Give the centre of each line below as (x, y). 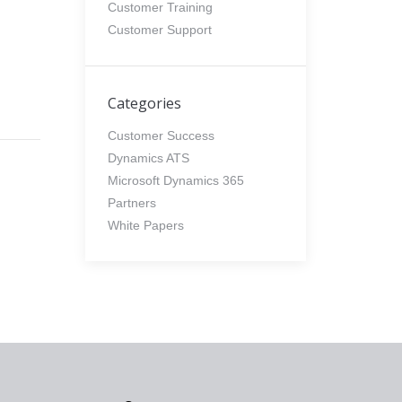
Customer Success (161, 135)
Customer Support (159, 30)
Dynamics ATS (148, 158)
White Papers (145, 225)
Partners (131, 203)
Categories (144, 103)
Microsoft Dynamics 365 (175, 180)
